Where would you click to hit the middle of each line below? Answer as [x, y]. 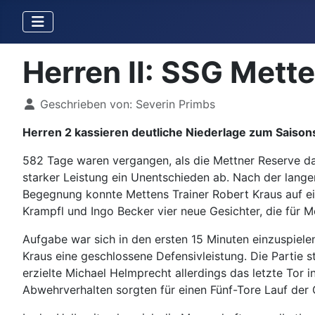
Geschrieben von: [86, 104]
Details [41, 103]
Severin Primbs [175, 104]
